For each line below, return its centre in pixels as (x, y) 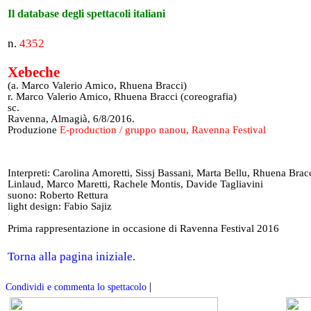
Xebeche (34, 72)
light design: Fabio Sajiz (60, 206)
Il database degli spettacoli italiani (88, 14)
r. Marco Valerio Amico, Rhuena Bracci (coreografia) (122, 96)
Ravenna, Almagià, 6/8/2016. (71, 119)
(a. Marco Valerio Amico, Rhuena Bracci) (97, 85)
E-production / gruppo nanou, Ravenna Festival (163, 130)
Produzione (34, 130)
